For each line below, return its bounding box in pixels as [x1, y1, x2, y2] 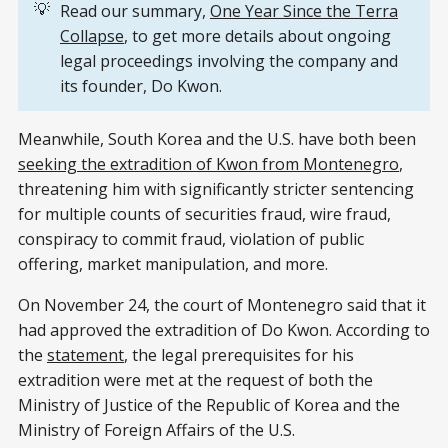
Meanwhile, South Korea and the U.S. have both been [18, 128, 416, 151]
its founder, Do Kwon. [60, 75, 222, 98]
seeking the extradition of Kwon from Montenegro [18, 153, 399, 176]
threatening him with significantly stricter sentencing [18, 178, 414, 201]
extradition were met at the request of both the [18, 369, 373, 392]
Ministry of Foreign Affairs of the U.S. [18, 419, 299, 442]
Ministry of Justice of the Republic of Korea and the [18, 394, 400, 417]
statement [47, 344, 124, 367]
